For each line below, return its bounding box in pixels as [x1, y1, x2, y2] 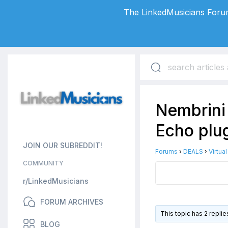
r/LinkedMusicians [23, 177, 89, 185]
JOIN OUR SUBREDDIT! [23, 141, 102, 150]
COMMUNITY [23, 159, 64, 167]
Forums [155, 148, 178, 155]
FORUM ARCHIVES [40, 197, 103, 206]
